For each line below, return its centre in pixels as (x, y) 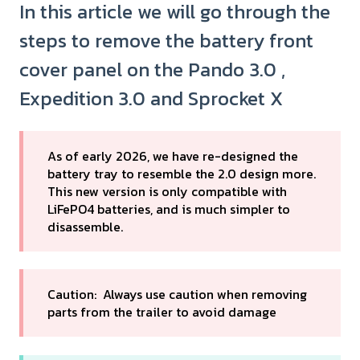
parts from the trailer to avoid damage (162, 312)
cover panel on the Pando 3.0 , (152, 69)
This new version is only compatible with (167, 192)
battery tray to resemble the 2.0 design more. (182, 174)
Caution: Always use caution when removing (177, 295)
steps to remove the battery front (166, 40)
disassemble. (85, 227)
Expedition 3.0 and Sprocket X (151, 98)
